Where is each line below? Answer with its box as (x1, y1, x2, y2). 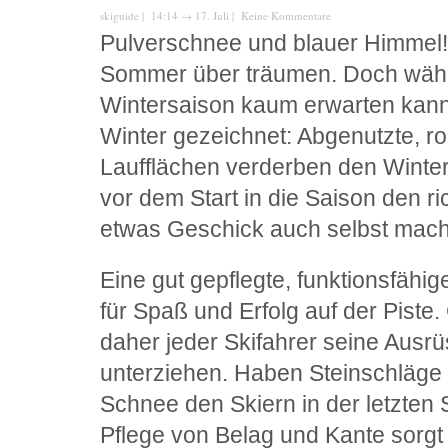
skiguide (100, 8, 139, 23)
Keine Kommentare (241, 8, 331, 23)
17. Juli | (192, 8, 241, 23)
